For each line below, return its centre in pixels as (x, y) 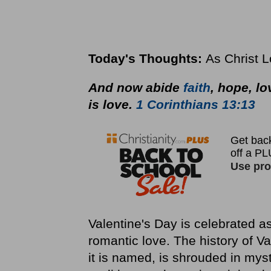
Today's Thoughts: (147, 58)
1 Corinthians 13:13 (195, 104)
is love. (112, 104)
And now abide (135, 87)
